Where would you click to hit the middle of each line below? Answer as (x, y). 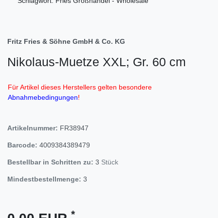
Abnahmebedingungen (43, 97)
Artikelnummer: (34, 128)
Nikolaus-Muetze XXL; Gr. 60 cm (97, 62)
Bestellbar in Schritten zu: (50, 162)
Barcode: (22, 145)
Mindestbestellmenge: (44, 179)
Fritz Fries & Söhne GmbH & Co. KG (66, 41)
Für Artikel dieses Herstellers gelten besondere (80, 87)
